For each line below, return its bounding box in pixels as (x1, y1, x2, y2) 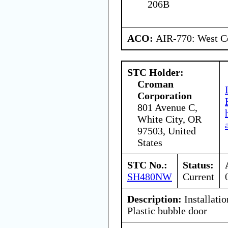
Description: (127, 193, 182, 205)
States (137, 136, 162, 148)
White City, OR (137, 113, 202, 125)
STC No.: (127, 159, 167, 170)
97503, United (137, 125, 196, 136)
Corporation (137, 90, 192, 101)
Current (183, 170, 214, 182)
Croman (137, 78, 174, 90)
